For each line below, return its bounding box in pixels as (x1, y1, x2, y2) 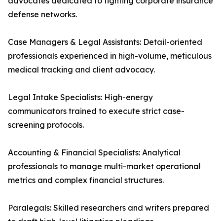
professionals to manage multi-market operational (8, 161, 201, 172)
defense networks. (8, 9, 77, 20)
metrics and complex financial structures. (8, 175, 164, 185)
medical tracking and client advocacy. (8, 65, 155, 75)
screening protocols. (8, 120, 84, 130)
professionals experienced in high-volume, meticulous (8, 51, 212, 61)
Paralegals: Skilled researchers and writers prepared (8, 203, 209, 213)
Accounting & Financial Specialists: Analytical (8, 147, 181, 158)
